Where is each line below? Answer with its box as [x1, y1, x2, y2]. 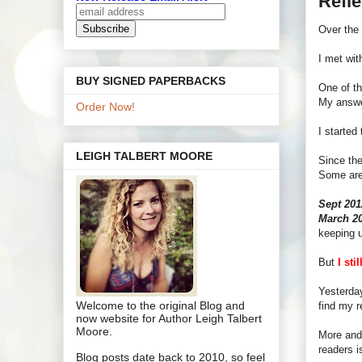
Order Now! [76, 99, 135, 113]
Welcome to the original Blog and [76, 298, 245, 312]
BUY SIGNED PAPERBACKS [76, 74, 225, 87]
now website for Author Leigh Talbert [76, 311, 262, 325]
